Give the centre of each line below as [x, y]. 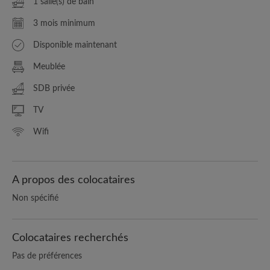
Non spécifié [35, 198]
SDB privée [54, 88]
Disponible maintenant [75, 45]
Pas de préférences [47, 256]
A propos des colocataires [74, 180]
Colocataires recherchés [70, 238]
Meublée [49, 67]
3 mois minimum [64, 23]
